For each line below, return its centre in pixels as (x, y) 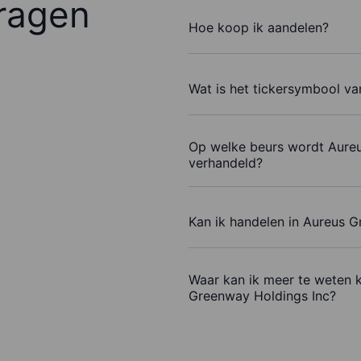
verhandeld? (226, 163)
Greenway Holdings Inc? (262, 296)
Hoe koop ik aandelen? (259, 27)
